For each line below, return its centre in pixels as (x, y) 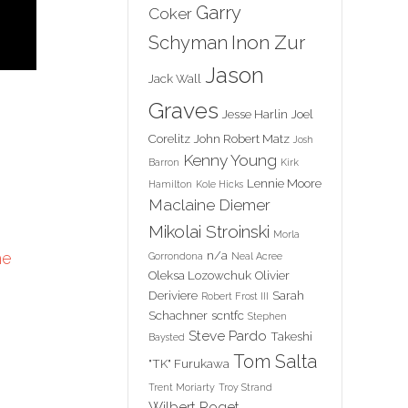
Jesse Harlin (255, 114)
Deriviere (173, 295)
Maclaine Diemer (209, 205)
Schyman (188, 43)
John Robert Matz (242, 138)
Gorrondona (176, 256)
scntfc (228, 315)
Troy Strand (245, 387)
